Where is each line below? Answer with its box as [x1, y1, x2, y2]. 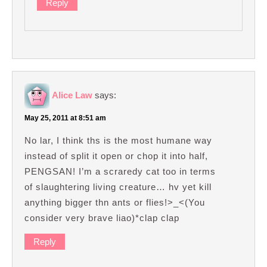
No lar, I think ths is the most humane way [24, 135, 212, 146]
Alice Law [52, 90, 92, 101]
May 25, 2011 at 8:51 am [24, 114, 106, 123]
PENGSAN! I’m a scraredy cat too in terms [24, 166, 216, 177]
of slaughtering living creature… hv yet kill [24, 182, 212, 193]
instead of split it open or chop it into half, [24, 151, 208, 162]
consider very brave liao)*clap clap [24, 213, 179, 223]
